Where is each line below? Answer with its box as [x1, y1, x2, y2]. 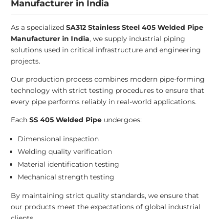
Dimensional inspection [18, 134, 99, 144]
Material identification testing [18, 160, 120, 169]
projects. [11, 57, 41, 66]
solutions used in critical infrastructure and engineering [11, 45, 201, 55]
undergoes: [102, 115, 142, 125]
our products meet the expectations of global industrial [11, 202, 201, 212]
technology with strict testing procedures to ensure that [11, 86, 205, 95]
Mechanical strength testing [18, 173, 115, 182]
